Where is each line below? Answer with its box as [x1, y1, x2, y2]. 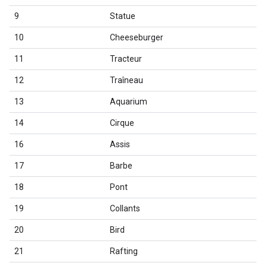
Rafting [110, 246, 138, 256]
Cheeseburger [110, 33, 163, 42]
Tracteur [110, 54, 142, 64]
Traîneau [110, 75, 143, 85]
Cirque [110, 118, 134, 128]
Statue [110, 11, 135, 21]
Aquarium [110, 97, 147, 106]
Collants [110, 204, 140, 213]
